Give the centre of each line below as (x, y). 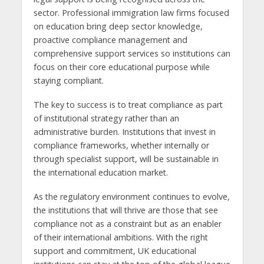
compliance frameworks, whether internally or (121, 146)
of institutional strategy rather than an (106, 118)
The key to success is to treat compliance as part (128, 105)
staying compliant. (68, 81)
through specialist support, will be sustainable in (126, 159)
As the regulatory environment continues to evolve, (131, 197)
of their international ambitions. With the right (121, 237)
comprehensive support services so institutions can (132, 54)
